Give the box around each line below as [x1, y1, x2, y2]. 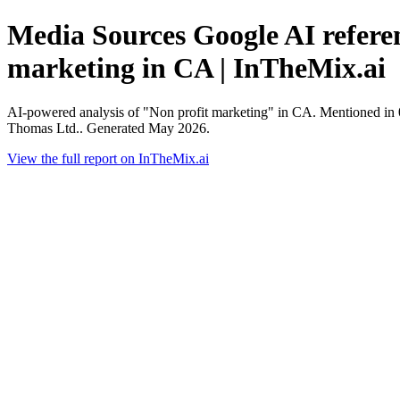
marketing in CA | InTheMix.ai [7, 52, 386, 85]
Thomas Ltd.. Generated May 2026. [7, 120, 210, 136]
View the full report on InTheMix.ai [7, 150, 209, 166]
